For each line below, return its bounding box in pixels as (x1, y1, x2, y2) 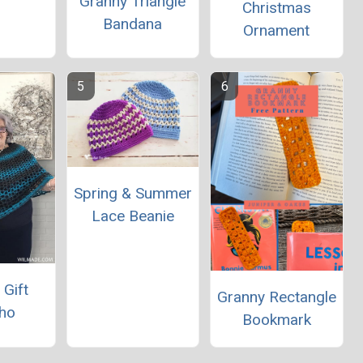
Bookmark (241, 310, 311, 329)
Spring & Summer (73, 183, 192, 203)
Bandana (103, 14, 163, 33)
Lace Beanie (91, 206, 174, 225)
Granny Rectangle (216, 287, 336, 306)
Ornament (243, 21, 310, 41)
